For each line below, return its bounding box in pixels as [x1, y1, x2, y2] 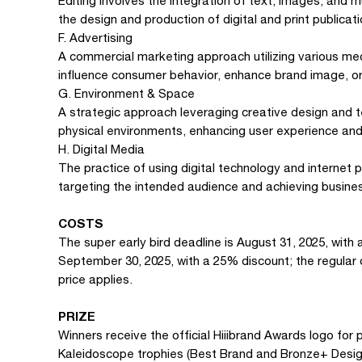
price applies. [58, 272, 133, 286]
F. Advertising [58, 31, 133, 44]
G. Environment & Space [58, 86, 195, 100]
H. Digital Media [58, 142, 145, 156]
